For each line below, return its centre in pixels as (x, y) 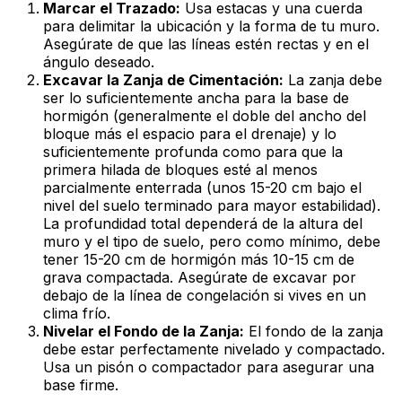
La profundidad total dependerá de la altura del (203, 223)
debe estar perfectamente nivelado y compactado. (214, 349)
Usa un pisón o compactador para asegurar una (209, 367)
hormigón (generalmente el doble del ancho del (205, 115)
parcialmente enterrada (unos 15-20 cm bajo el (202, 187)
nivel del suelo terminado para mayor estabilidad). (212, 205)
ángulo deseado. (99, 61)
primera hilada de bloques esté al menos (180, 169)
